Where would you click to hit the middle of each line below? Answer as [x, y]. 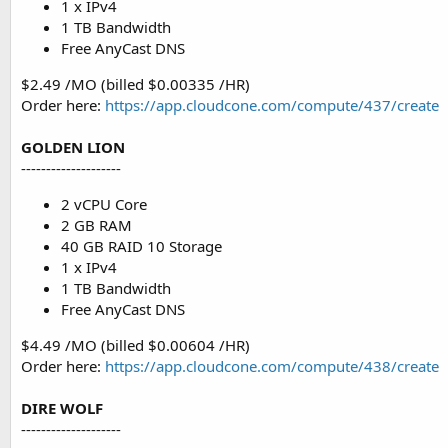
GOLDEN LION [73, 147]
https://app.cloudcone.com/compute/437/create [272, 105]
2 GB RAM [96, 225]
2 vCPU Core [104, 204]
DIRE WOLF [62, 408]
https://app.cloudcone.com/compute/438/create [272, 366]
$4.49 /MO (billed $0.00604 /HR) [135, 345]
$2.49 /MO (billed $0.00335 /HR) [135, 84]
